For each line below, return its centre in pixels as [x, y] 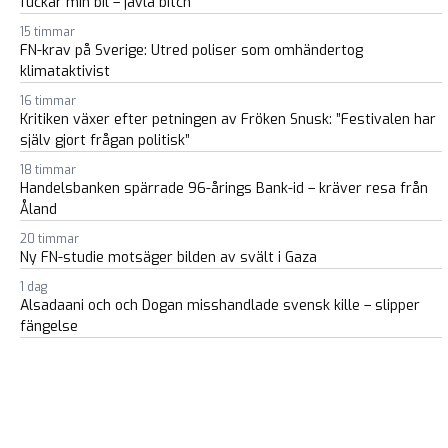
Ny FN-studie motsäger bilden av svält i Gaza [168, 257]
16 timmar [48, 101]
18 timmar [48, 170]
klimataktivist [65, 71]
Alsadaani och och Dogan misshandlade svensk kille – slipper [220, 305]
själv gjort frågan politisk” [105, 140]
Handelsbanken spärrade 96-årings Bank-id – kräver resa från [224, 188]
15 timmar [47, 32]
